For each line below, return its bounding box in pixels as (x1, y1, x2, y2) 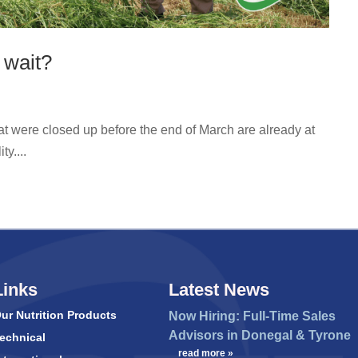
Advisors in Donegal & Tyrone (168, 328, 351, 343)
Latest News (168, 280, 269, 300)
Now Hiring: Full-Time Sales (168, 309, 336, 324)
